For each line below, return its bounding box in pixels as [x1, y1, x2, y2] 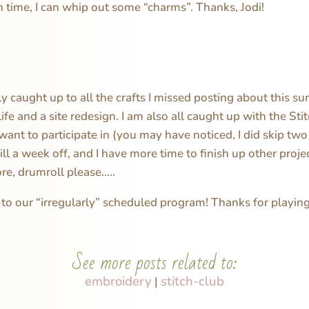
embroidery [85, 272, 152, 290]
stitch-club [161, 272, 224, 290]
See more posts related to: [72, 245, 237, 281]
